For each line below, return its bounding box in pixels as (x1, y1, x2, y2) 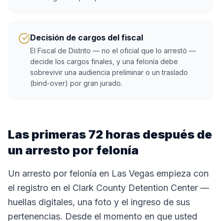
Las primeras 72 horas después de (8, 127, 212, 142)
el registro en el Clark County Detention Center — (8, 183, 209, 193)
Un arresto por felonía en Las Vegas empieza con (8, 168, 209, 179)
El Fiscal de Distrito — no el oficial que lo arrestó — (30, 46, 196, 55)
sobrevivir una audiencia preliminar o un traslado (30, 68, 188, 76)
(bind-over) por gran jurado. (30, 79, 122, 87)
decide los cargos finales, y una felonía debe (30, 57, 178, 66)
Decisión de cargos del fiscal (30, 33, 143, 42)
